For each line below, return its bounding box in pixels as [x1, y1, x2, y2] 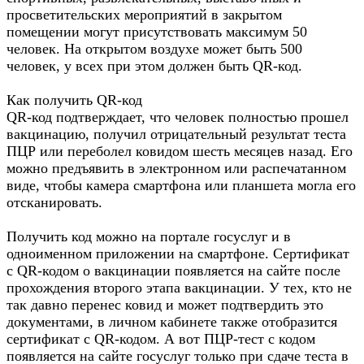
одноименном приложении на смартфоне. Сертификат [6, 245, 349, 262]
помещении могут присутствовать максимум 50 [6, 24, 307, 40]
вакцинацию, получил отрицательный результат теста [6, 126, 346, 142]
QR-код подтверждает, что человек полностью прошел [6, 109, 349, 125]
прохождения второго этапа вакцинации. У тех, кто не [6, 279, 352, 296]
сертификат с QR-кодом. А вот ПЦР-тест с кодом [6, 331, 315, 347]
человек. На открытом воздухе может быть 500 [6, 41, 302, 57]
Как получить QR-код [6, 92, 142, 108]
